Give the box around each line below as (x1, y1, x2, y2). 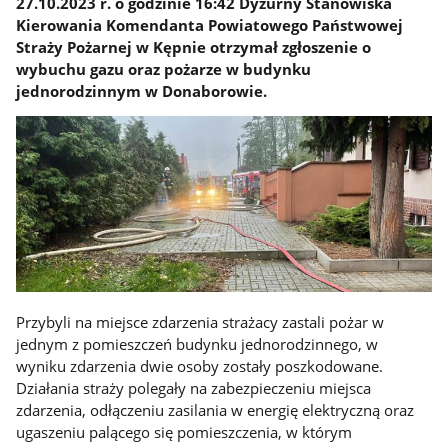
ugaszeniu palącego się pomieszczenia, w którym (16, 422, 353, 443)
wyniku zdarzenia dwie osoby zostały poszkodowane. (16, 356, 384, 377)
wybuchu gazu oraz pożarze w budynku (16, 58, 312, 79)
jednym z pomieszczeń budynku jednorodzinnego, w (16, 334, 379, 355)
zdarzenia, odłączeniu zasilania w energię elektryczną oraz (16, 400, 415, 421)
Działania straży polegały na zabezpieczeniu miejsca (16, 378, 372, 399)
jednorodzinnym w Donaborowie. (16, 80, 268, 101)
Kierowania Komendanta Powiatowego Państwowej (16, 14, 404, 35)
